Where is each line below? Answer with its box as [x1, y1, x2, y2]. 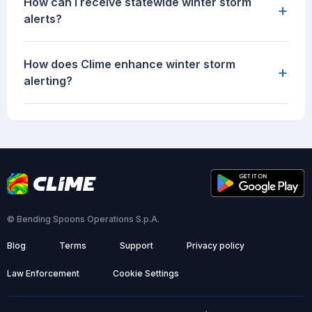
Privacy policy [187, 240, 244, 251]
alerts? [24, 12, 62, 26]
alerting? [24, 74, 72, 88]
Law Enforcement [7, 268, 79, 279]
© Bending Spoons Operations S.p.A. [7, 214, 159, 225]
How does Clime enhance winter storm [24, 57, 235, 72]
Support [120, 240, 153, 251]
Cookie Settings [113, 268, 179, 279]
